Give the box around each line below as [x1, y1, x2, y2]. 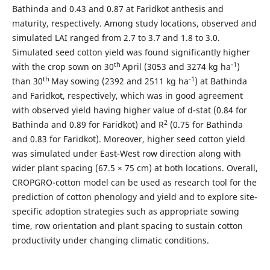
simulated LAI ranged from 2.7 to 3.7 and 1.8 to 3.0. [11, 31, 220, 43]
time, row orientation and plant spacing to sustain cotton [11, 219, 243, 231]
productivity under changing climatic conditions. [11, 234, 209, 246]
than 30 [11, 75, 43, 87]
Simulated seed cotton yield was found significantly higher [11, 46, 250, 58]
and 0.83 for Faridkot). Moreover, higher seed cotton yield [11, 133, 245, 145]
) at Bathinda [194, 75, 247, 87]
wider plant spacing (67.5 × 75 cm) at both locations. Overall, [11, 162, 258, 174]
